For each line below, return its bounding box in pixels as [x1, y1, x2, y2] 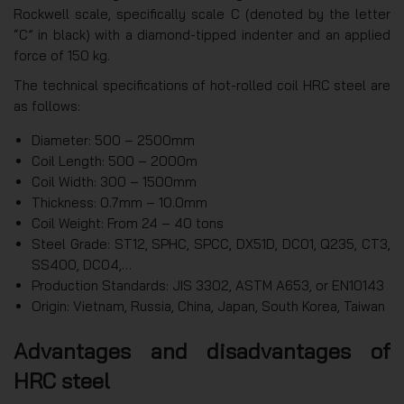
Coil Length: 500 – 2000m [32, 151, 197, 170]
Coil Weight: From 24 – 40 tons [32, 214, 224, 232]
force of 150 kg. [14, 46, 110, 64]
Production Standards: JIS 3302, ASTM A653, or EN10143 [32, 276, 384, 294]
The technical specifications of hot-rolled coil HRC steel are [14, 76, 390, 94]
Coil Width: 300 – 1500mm [32, 172, 197, 190]
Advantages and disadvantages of [14, 336, 390, 364]
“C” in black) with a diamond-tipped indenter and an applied [14, 25, 390, 43]
